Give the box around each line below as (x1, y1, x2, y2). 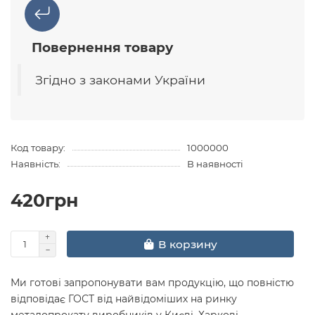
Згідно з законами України (35, 72, 205, 88)
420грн (11, 190, 78, 212)
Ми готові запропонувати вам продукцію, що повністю (11, 276, 294, 290)
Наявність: (11, 158, 60, 170)
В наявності (186, 158, 243, 170)
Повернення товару (32, 39, 173, 56)
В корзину (157, 237, 217, 251)
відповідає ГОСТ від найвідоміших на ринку (11, 292, 237, 306)
